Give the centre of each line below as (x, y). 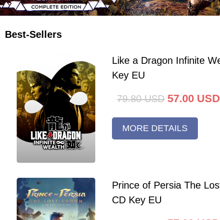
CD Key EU (137, 200)
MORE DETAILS (155, 128)
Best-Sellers (33, 34)
